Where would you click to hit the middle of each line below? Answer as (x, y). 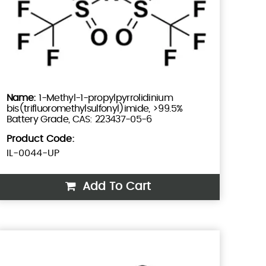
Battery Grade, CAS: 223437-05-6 (79, 120)
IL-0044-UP (33, 153)
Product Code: (40, 139)
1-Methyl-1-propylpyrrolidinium (106, 98)
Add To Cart (115, 187)
